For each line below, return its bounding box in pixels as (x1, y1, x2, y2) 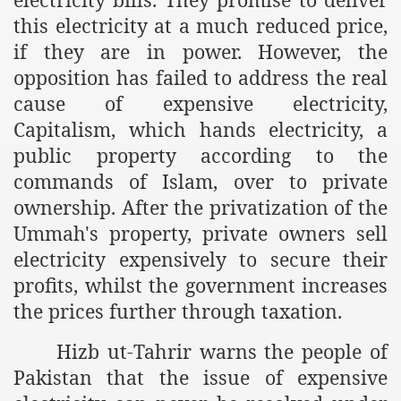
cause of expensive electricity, (13, 90, 388, 116)
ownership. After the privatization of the (13, 193, 388, 220)
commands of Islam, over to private (13, 167, 388, 194)
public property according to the (13, 141, 388, 168)
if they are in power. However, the (13, 38, 388, 64)
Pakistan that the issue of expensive (13, 363, 388, 390)
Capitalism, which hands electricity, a (13, 115, 388, 142)
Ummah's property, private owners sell (13, 219, 388, 246)
